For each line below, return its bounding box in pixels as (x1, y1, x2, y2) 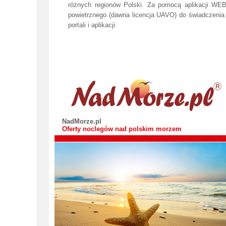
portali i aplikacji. (68, 21, 118, 29)
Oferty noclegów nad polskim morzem (62, 125, 182, 133)
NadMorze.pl (62, 118, 101, 125)
